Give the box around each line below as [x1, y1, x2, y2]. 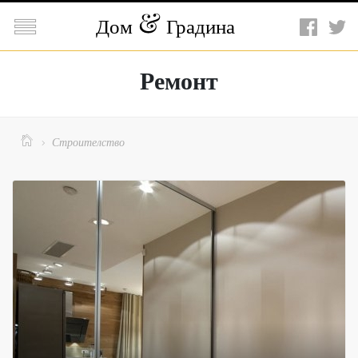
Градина [161, 13, 235, 39]
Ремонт [140, 62, 218, 97]
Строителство [52, 134, 125, 149]
